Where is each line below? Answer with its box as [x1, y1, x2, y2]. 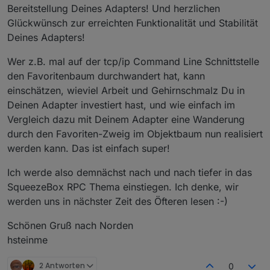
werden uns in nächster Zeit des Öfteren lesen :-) [7, 195, 228, 207]
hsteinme [7, 233, 48, 246]
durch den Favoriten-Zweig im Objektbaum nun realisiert [7, 127, 263, 140]
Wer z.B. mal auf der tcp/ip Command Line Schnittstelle [7, 55, 259, 67]
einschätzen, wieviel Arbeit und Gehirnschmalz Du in [7, 84, 245, 96]
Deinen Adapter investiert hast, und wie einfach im [7, 98, 235, 111]
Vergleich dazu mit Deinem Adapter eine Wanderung [7, 113, 245, 125]
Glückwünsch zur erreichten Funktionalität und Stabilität [7, 16, 258, 29]
